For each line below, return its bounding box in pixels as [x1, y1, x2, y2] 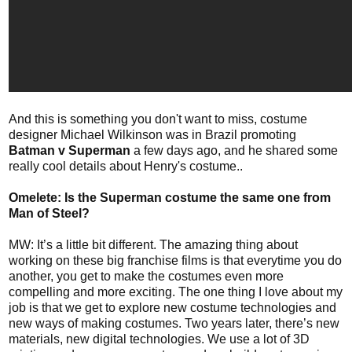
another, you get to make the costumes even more [9, 269, 284, 283]
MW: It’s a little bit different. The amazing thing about [9, 237, 298, 251]
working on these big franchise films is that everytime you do [9, 253, 342, 267]
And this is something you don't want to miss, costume [9, 112, 307, 126]
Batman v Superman [9, 143, 130, 157]
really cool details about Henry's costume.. [9, 159, 243, 173]
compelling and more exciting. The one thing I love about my [9, 284, 343, 299]
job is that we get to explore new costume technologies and [9, 300, 336, 314]
